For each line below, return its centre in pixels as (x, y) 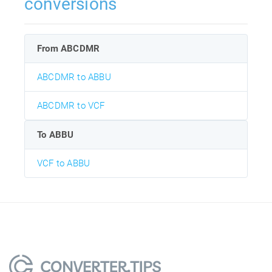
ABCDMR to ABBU (74, 77)
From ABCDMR (69, 48)
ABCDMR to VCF (71, 105)
